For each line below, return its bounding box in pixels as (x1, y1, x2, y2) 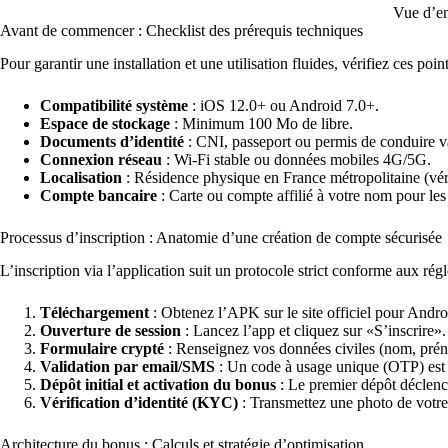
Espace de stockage (40, 114, 170, 132)
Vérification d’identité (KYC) (40, 393, 238, 411)
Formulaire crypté (40, 339, 164, 357)
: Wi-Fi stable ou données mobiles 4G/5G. (162, 150, 431, 168)
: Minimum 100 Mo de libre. (170, 114, 353, 132)
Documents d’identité (40, 132, 184, 150)
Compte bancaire (40, 186, 157, 204)
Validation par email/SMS (40, 357, 215, 375)
